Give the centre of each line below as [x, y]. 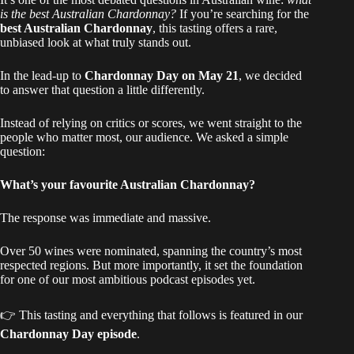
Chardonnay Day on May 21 [162, 76]
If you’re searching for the [243, 14]
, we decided [270, 76]
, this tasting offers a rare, [215, 28]
